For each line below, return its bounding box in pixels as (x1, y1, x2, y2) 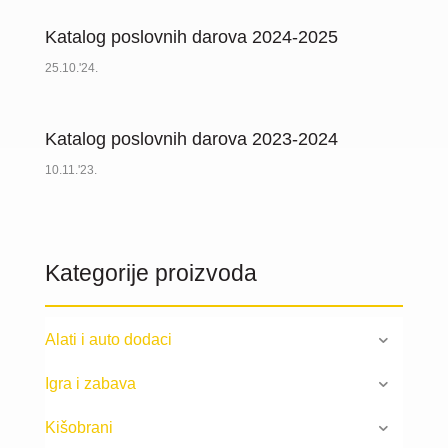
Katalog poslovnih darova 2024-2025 (44, 27, 338, 48)
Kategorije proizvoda (44, 260, 257, 287)
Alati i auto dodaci (44, 330, 172, 348)
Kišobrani (44, 418, 113, 436)
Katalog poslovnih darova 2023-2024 (44, 129, 338, 150)
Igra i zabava (44, 374, 136, 392)
